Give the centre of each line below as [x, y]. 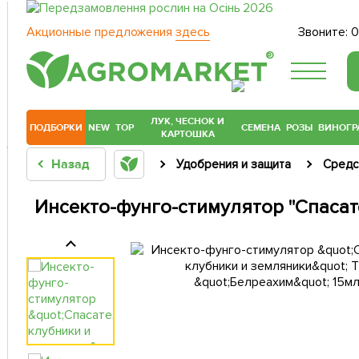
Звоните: [325, 32]
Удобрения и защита [233, 165]
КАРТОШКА [188, 134]
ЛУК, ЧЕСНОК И [188, 121]
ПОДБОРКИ [56, 128]
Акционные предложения [101, 32]
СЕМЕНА [261, 128]
